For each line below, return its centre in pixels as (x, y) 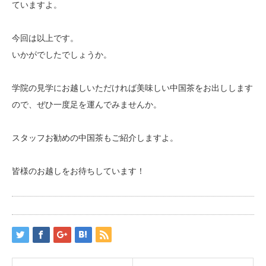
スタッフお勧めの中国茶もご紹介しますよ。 (95, 138)
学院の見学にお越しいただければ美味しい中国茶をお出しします (132, 88)
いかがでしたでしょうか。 (62, 55)
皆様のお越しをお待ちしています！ (78, 171)
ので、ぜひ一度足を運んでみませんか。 (87, 105)
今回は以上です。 (45, 38)
